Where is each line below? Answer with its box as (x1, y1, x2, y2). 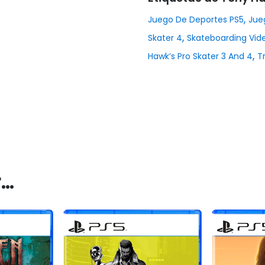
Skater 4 (147, 32, 182, 44)
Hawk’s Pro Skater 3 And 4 (147, 50, 253, 63)
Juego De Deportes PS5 (147, 14, 244, 26)
